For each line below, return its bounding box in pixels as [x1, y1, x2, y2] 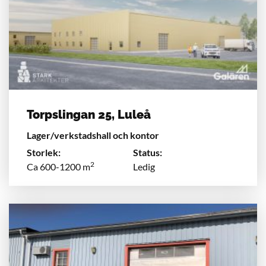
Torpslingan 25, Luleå [27, 107, 151, 122]
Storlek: [27, 146, 61, 158]
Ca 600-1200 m [27, 160, 90, 172]
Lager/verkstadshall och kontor [27, 129, 159, 141]
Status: [133, 146, 162, 158]
